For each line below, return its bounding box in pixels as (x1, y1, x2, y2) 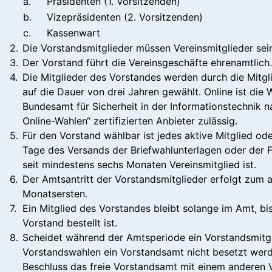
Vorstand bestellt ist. (22, 216, 117, 229)
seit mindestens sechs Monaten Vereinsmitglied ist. (22, 158, 256, 171)
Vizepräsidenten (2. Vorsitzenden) (47, 10, 203, 23)
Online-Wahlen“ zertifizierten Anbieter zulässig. (22, 114, 237, 127)
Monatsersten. (22, 187, 87, 200)
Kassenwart (47, 26, 100, 39)
